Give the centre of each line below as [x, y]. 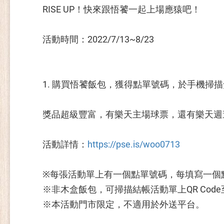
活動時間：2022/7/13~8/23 [98, 39]
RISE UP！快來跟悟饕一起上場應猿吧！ [122, 9]
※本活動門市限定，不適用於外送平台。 [124, 204]
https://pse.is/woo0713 [134, 144]
